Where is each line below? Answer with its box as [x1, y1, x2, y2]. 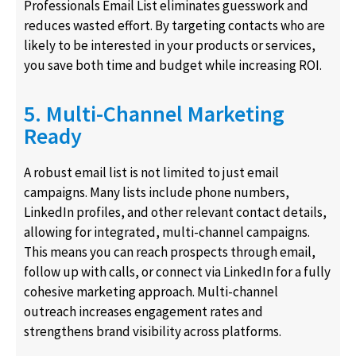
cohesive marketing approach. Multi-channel [24, 283, 278, 301]
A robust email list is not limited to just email [24, 164, 279, 182]
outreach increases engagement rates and [24, 303, 263, 321]
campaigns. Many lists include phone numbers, [24, 184, 289, 202]
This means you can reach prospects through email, [24, 243, 315, 261]
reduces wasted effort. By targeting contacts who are [24, 16, 325, 34]
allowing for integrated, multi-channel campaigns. [24, 223, 310, 242]
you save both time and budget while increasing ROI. [24, 56, 322, 74]
